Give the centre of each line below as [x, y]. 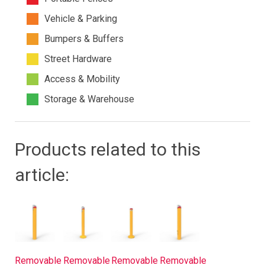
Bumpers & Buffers [84, 38]
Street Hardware [78, 59]
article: [42, 174]
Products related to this [108, 149]
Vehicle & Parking [81, 18]
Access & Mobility [82, 79]
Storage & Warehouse [89, 99]
